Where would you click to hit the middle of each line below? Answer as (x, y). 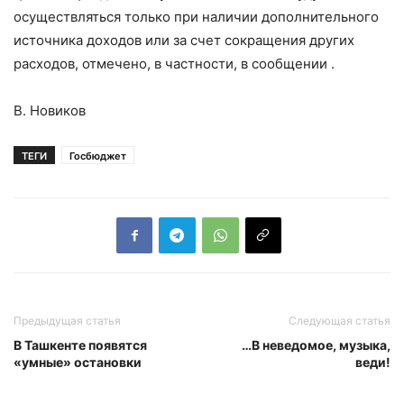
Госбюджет (98, 156)
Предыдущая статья (67, 320)
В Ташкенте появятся (80, 344)
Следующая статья (340, 320)
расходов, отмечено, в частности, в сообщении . (174, 63)
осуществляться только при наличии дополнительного (196, 16)
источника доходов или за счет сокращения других (184, 40)
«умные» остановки (78, 362)
